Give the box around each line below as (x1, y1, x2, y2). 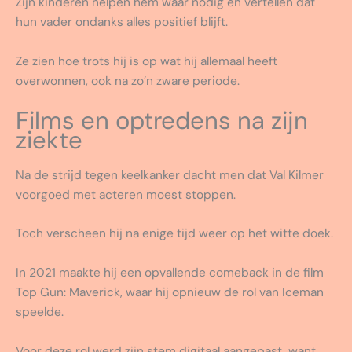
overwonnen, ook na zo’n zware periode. (16, 72, 240, 89)
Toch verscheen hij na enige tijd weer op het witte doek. (16, 225, 333, 242)
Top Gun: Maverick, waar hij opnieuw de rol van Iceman (16, 284, 324, 301)
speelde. (16, 304, 64, 321)
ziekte (16, 123, 82, 156)
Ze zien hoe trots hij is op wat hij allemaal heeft (16, 53, 277, 69)
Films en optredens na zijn (16, 104, 308, 137)
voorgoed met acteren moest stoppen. (16, 186, 236, 203)
